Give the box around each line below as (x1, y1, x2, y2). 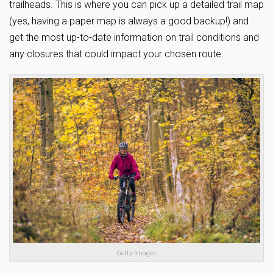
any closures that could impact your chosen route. (9, 48, 224, 60)
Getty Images (116, 249, 157, 257)
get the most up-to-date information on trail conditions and (9, 32, 259, 44)
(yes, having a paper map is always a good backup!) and (9, 15, 249, 27)
